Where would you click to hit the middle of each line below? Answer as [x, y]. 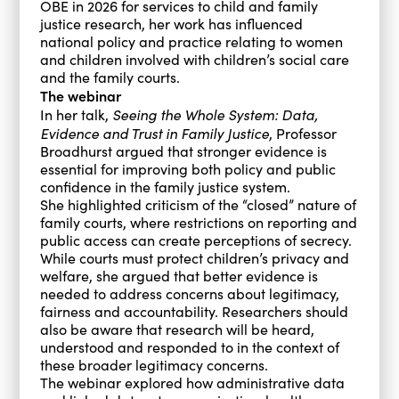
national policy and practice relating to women [191, 41]
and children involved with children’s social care [194, 59]
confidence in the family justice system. [165, 186]
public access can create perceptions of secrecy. [195, 240]
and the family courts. [110, 77]
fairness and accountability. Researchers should [194, 311]
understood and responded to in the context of [189, 346]
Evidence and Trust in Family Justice [154, 132]
